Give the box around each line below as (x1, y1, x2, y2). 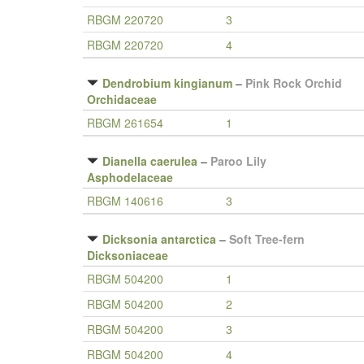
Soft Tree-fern (229, 231, 305, 247)
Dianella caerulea (102, 153, 197, 169)
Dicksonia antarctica (102, 231, 216, 247)
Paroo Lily (210, 153, 266, 169)
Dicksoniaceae (87, 247, 168, 263)
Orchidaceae (87, 91, 157, 107)
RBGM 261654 (87, 115, 163, 131)
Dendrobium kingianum (102, 75, 232, 91)
